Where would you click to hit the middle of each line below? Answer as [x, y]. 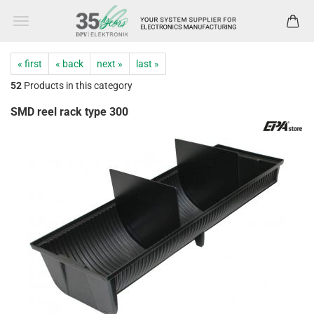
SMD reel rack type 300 [69, 112]
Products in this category [77, 86]
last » [148, 64]
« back [69, 64]
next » [110, 64]
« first [30, 64]
